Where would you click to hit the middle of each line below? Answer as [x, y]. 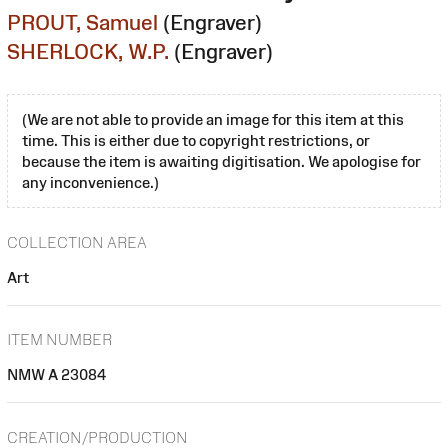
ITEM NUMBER [59, 340]
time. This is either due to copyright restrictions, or [196, 140]
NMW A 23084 [56, 375]
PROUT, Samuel [82, 22]
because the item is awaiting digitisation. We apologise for [221, 161]
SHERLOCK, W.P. [88, 51]
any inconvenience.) [90, 182]
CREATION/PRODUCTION [97, 437]
